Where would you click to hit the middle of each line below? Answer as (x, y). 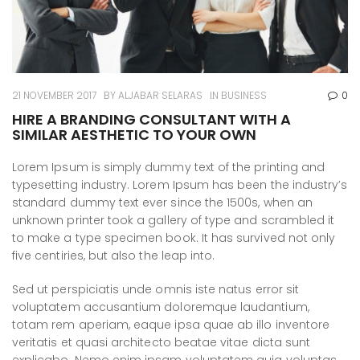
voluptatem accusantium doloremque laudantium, (161, 307)
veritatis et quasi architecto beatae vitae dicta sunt (162, 343)
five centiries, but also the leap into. (114, 256)
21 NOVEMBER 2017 (54, 96)
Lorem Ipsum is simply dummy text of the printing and (169, 168)
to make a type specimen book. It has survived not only (174, 238)
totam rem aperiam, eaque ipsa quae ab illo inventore (171, 325)
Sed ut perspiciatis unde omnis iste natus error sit (156, 290)
